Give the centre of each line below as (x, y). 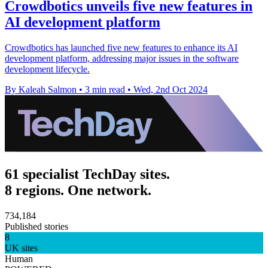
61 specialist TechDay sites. (87, 174)
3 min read (105, 90)
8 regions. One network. (78, 191)
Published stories (36, 227)
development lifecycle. (47, 69)
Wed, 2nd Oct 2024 (170, 90)
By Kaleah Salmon (41, 90)
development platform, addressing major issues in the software (122, 59)
